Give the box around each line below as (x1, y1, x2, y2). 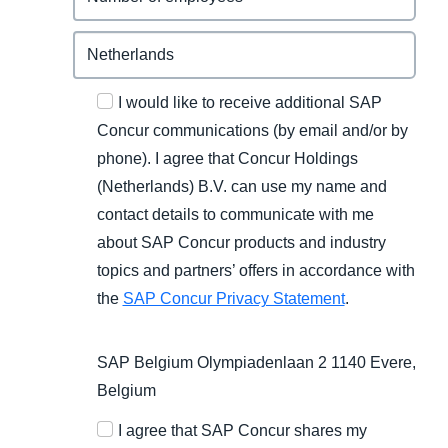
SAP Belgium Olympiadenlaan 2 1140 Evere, (96, 354, 416, 372)
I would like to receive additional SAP (117, 94, 382, 112)
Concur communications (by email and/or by (96, 122, 408, 140)
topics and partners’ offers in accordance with (96, 262, 415, 280)
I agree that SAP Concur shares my (117, 422, 367, 440)
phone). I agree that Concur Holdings (96, 150, 358, 168)
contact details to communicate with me (96, 206, 374, 224)
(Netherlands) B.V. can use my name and (96, 178, 387, 196)
